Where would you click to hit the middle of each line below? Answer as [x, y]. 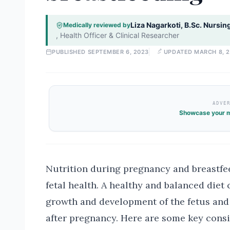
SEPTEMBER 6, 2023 [118, 52]
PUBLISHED [70, 52]
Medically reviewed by [97, 25]
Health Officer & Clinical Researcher [120, 35]
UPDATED [179, 52]
